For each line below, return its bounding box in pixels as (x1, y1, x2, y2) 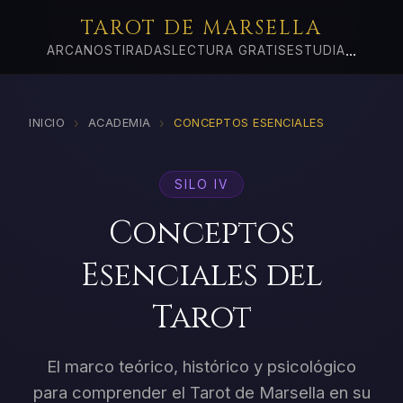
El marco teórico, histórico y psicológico (47, 356, 356, 377)
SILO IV (175, 176, 228, 192)
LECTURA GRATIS (172, 43, 287, 58)
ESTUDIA (287, 43, 345, 58)
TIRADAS (113, 43, 172, 58)
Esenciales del (80, 255, 323, 298)
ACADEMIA (87, 115, 151, 130)
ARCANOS (47, 43, 113, 58)
